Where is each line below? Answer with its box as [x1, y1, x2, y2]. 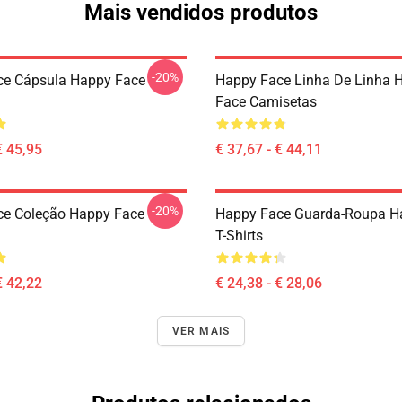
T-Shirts [215, 227, 263, 244]
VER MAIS [171, 325, 231, 337]
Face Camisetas [215, 93, 317, 110]
